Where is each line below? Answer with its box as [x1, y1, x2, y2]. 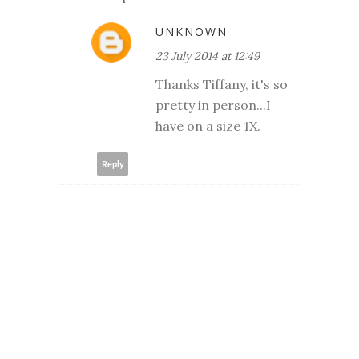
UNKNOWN [155, 24, 228, 40]
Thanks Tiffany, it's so [155, 76, 288, 93]
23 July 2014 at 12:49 [155, 49, 260, 64]
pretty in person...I [155, 97, 271, 114]
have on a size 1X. [155, 118, 260, 135]
